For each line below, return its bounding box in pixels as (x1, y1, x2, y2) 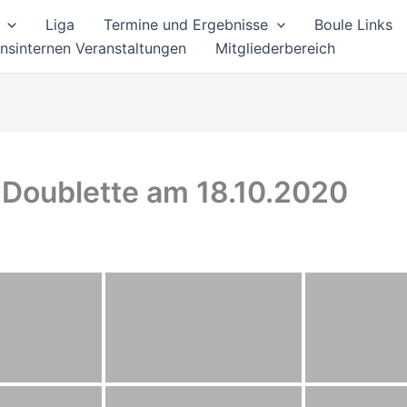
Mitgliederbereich (215, 39, 335, 57)
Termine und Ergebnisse (103, 15, 268, 34)
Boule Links (314, 15, 393, 34)
